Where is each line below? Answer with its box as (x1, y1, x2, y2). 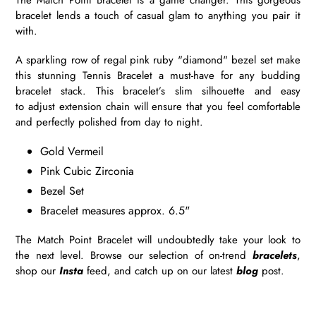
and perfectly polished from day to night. (16, 114, 203, 130)
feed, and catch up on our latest (83, 262, 236, 279)
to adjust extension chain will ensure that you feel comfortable (16, 99, 300, 115)
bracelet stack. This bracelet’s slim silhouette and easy (16, 83, 300, 99)
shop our (16, 262, 59, 279)
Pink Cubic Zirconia (40, 163, 134, 180)
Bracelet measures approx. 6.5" (40, 202, 190, 219)
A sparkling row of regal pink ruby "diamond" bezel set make (16, 52, 300, 68)
